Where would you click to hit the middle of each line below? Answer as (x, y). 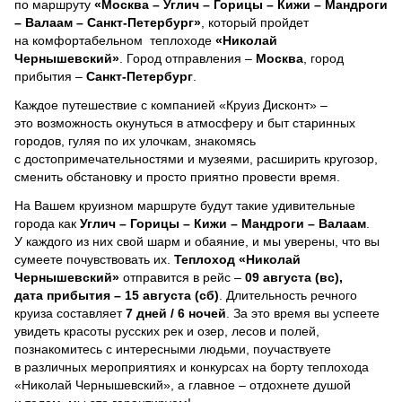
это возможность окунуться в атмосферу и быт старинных (185, 122)
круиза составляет (70, 313)
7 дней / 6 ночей (176, 313)
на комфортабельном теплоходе (115, 40)
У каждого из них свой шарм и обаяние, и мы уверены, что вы (197, 241)
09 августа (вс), (294, 277)
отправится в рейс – (182, 277)
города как (47, 223)
